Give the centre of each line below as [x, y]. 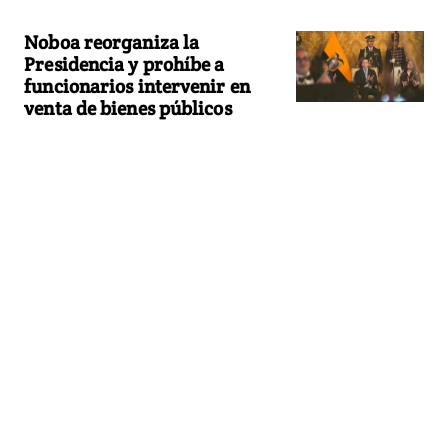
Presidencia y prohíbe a [124, 63]
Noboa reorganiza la [112, 41]
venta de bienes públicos [128, 107]
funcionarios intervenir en [137, 85]
